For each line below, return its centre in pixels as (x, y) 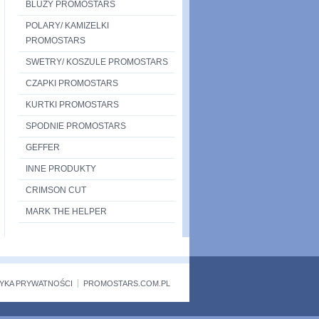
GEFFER (43, 147)
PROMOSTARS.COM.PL (127, 283)
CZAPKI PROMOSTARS (72, 83)
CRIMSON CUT (56, 190)
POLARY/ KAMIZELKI (67, 26)
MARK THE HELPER (66, 211)
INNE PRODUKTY (61, 169)
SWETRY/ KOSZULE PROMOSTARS (97, 62)
